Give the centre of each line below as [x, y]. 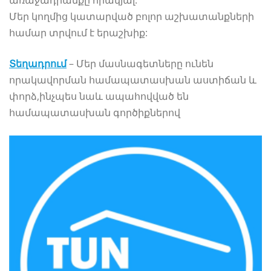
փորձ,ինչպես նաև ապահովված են [99, 96]
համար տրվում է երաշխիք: [78, 32]
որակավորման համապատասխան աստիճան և [133, 80]
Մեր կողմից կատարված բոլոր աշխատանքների [132, 16]
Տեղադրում [38, 63]
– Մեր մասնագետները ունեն [140, 63]
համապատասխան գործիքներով [95, 112]
